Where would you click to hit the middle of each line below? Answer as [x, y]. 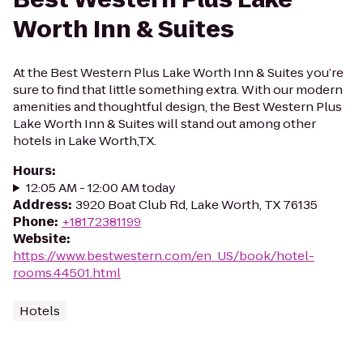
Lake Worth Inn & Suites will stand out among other [164, 124]
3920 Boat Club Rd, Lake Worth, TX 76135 [196, 205]
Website [40, 239]
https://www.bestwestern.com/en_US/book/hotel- [164, 256]
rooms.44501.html [67, 273]
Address [41, 205]
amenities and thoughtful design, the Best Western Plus [177, 107]
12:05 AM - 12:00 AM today [100, 188]
